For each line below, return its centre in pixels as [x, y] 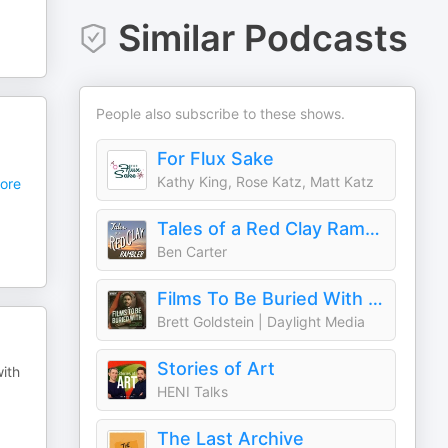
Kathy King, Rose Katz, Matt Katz [266, 181]
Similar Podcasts [262, 38]
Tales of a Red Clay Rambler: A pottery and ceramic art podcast [373, 228]
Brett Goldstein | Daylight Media [261, 321]
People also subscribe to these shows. [221, 113]
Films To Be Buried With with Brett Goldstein [376, 298]
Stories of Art [216, 368]
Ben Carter [192, 251]
